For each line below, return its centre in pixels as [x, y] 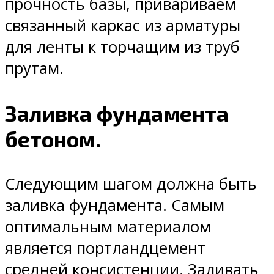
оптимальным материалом [108, 226]
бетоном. [53, 139]
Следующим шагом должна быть [131, 183]
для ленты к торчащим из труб [122, 46]
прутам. [34, 68]
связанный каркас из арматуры [123, 25]
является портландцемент [105, 248]
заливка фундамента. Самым [115, 205]
